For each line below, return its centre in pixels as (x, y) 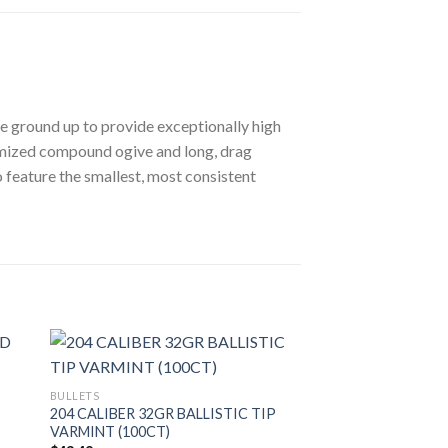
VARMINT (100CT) (109, 432)
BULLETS (74, 396)
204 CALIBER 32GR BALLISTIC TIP (162, 414)
